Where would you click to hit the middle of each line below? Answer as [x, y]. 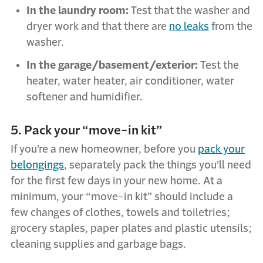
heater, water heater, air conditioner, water [130, 81]
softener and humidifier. [85, 97]
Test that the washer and [190, 11]
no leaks [189, 26]
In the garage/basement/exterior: [112, 65]
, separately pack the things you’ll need [158, 165]
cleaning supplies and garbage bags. [98, 244]
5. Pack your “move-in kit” [86, 130]
